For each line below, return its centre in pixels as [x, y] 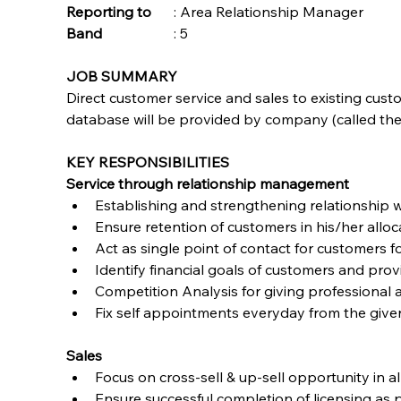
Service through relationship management [208, 183]
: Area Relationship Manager [269, 11]
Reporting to [109, 11]
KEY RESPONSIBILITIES [148, 162]
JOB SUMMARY [122, 76]
